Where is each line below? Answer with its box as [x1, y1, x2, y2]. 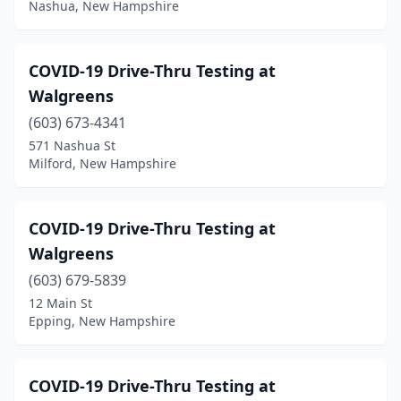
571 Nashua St [29, 137, 115, 154]
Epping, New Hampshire [29, 312, 175, 329]
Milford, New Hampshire [29, 155, 176, 172]
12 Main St [29, 294, 92, 311]
